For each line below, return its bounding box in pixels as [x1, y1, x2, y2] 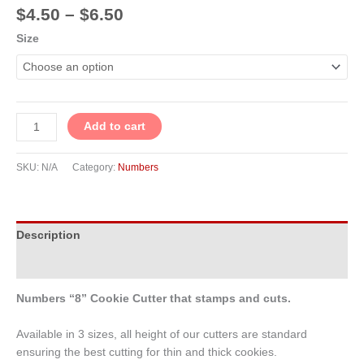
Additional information [16, 258, 141, 271]
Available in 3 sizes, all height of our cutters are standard [16, 327, 307, 340]
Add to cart [84, 120, 146, 133]
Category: [72, 161, 118, 173]
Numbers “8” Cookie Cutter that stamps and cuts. [16, 292, 297, 305]
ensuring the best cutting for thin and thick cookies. [16, 345, 277, 358]
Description [16, 228, 80, 241]
